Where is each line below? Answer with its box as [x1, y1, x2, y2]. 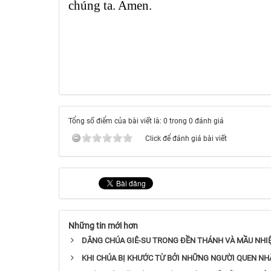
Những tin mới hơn [68, 220, 138, 230]
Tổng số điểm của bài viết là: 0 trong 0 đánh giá [68, 116, 224, 125]
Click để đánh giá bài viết [145, 134, 227, 143]
